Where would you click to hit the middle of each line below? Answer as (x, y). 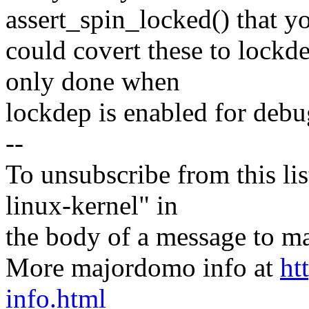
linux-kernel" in (92, 206)
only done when (93, 81)
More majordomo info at (143, 268)
